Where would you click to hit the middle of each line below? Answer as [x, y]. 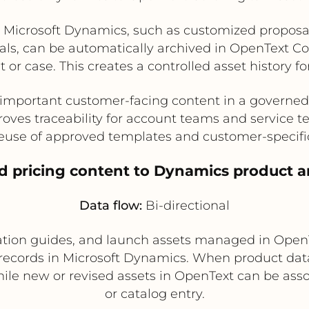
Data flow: [111, 205]
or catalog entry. [154, 293]
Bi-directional [186, 205]
